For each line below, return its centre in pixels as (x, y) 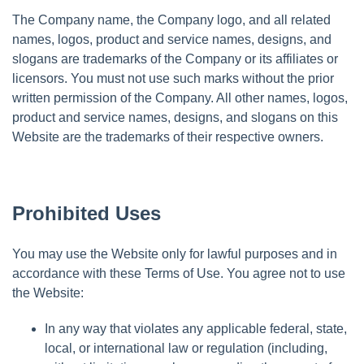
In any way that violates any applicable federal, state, (196, 328)
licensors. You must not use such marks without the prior (173, 78)
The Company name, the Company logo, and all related (171, 19)
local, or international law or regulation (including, (186, 348)
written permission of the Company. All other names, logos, (180, 97)
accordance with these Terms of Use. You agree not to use (179, 273)
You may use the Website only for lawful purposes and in (175, 253)
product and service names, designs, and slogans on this (175, 117)
